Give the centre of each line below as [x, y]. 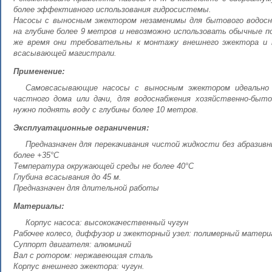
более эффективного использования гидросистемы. [112, 9]
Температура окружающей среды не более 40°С [104, 166]
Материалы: [39, 206]
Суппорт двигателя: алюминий [72, 244]
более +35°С [36, 155]
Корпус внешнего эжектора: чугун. [79, 266]
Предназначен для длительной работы [86, 188]
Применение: [39, 71]
